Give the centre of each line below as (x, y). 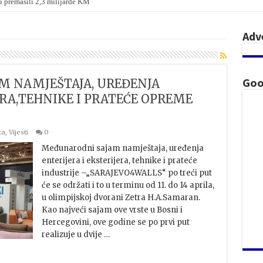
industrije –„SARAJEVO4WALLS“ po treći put (127, 173)
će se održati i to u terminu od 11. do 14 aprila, (128, 185)
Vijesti (18, 132)
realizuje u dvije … (75, 235)
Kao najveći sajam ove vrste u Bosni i (112, 210)
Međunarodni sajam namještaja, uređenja (122, 148)
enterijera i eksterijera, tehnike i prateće (119, 161)
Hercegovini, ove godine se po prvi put (115, 222)
